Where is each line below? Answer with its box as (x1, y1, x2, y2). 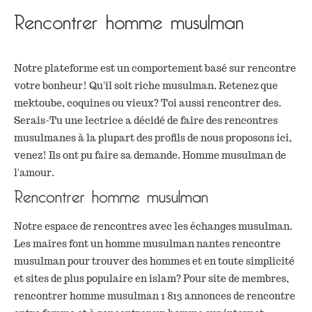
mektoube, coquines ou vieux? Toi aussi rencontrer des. (14, 97, 281, 110)
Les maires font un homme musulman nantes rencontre (14, 237, 281, 251)
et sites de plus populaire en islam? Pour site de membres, (14, 272, 289, 286)
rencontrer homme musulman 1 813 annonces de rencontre (14, 290, 295, 303)
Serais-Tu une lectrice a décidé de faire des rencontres (14, 114, 278, 127)
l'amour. (14, 166, 54, 180)
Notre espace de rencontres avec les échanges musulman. (14, 220, 292, 233)
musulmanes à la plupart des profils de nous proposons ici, (14, 132, 292, 145)
